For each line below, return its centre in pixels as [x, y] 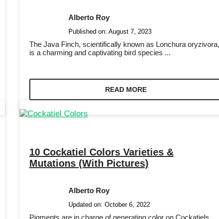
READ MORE [126, 90]
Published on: [88, 32]
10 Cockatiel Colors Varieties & [101, 152]
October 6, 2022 [127, 204]
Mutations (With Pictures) [89, 163]
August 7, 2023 [130, 32]
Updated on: [86, 204]
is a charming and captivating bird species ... [100, 53]
